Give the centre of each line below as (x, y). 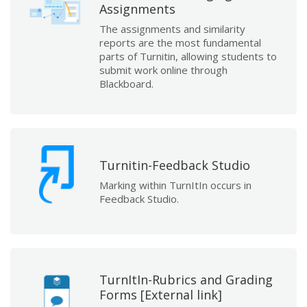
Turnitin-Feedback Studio (175, 165)
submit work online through (163, 70)
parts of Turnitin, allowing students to (188, 56)
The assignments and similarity (172, 29)
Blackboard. (126, 84)
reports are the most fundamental (180, 42)
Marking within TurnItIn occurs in (175, 185)
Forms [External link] (161, 295)
